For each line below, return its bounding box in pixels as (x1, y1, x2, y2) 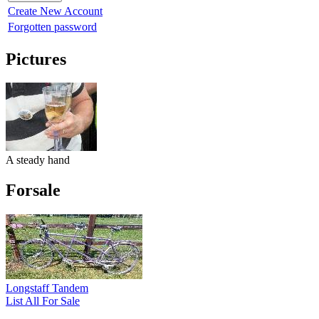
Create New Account (8, 4, 103, 17)
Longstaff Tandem (6, 282, 88, 295)
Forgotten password (8, 20, 97, 33)
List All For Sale (6, 295, 80, 308)
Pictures (6, 49, 66, 68)
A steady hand (6, 154, 70, 167)
